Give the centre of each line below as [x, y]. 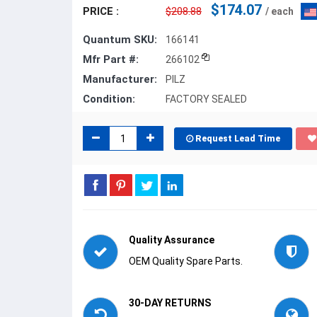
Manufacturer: [120, 79]
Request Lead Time [238, 138]
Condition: [109, 99]
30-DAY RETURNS [170, 303]
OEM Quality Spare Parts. [186, 261]
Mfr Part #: [111, 59]
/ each [279, 11]
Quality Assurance [172, 240]
